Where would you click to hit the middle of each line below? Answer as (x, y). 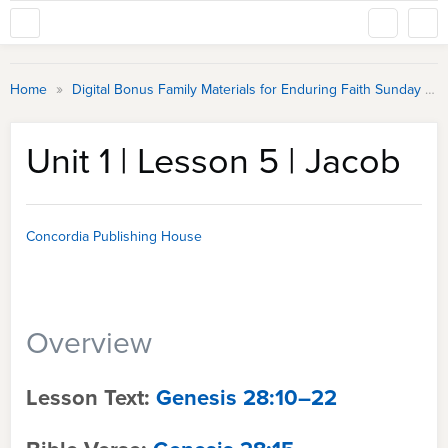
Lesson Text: (91, 397)
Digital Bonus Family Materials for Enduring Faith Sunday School (248, 89)
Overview (89, 343)
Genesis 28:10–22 (246, 397)
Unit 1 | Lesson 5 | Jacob (213, 160)
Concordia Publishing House (114, 236)
